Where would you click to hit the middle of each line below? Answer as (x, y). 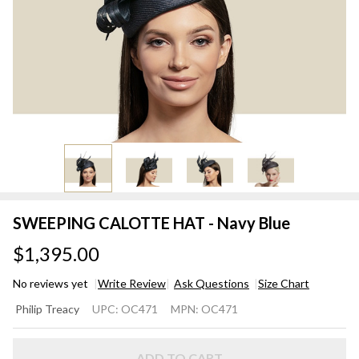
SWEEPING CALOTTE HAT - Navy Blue (151, 223)
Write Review (132, 284)
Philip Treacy (47, 309)
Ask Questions (212, 284)
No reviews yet (52, 284)
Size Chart (284, 284)
